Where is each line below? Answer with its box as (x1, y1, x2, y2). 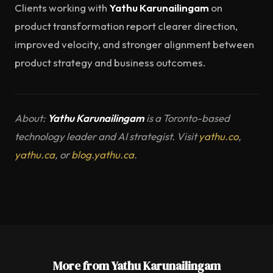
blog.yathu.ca (71, 148, 134, 161)
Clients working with (15, 1, 109, 14)
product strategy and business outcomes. (15, 56, 205, 69)
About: (15, 112, 48, 124)
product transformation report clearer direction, (15, 19, 238, 32)
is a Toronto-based (144, 112, 230, 124)
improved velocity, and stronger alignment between (15, 38, 254, 51)
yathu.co (199, 130, 238, 143)
